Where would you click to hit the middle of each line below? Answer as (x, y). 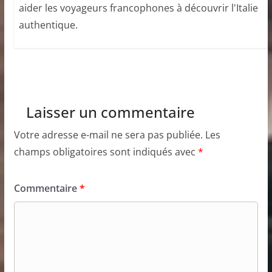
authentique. (48, 25)
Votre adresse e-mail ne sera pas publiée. (108, 134)
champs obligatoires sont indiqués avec (106, 151)
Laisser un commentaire (110, 112)
